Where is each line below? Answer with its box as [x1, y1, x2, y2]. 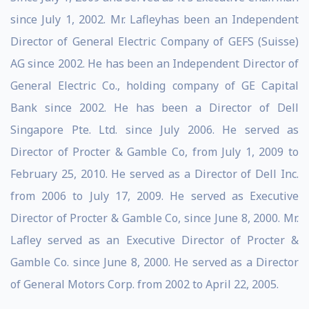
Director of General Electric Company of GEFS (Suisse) [10, 34, 299, 49]
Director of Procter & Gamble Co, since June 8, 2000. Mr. [10, 210, 299, 226]
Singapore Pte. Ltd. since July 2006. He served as [10, 122, 299, 137]
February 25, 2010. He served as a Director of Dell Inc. [10, 166, 299, 181]
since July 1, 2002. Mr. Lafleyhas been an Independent [10, 12, 299, 27]
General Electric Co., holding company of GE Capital [10, 78, 299, 93]
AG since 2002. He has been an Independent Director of [10, 56, 299, 71]
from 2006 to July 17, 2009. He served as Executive [10, 188, 299, 203]
